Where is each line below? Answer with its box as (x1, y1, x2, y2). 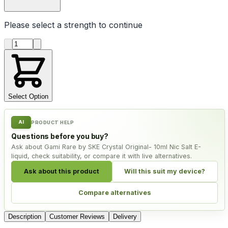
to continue (96, 19, 142, 30)
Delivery (113, 212, 137, 220)
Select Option (8, 92, 48, 100)
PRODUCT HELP (31, 119, 74, 125)
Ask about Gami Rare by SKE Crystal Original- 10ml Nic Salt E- (11, 142, 201, 151)
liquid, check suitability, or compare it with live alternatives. (11, 152, 192, 160)
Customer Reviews (49, 212, 105, 220)
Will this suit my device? (124, 167, 206, 176)
